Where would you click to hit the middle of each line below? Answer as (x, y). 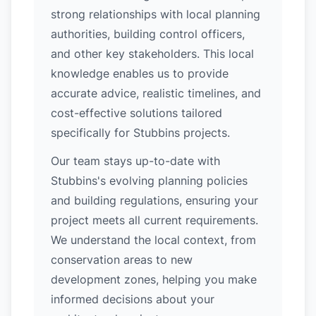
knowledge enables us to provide (140, 73)
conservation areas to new (122, 260)
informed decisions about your (133, 299)
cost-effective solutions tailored (136, 113)
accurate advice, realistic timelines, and (156, 93)
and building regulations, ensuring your (154, 200)
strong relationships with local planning (156, 14)
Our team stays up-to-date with (135, 161)
